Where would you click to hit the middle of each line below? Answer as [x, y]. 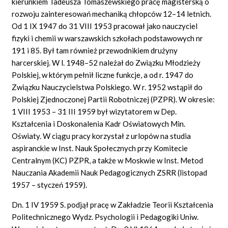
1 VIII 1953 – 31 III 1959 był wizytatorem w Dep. [94, 111]
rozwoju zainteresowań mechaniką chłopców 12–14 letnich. [112, 13]
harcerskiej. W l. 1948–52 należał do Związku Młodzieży [106, 62]
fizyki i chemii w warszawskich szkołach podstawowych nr [108, 38]
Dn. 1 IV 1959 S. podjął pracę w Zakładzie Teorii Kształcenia [113, 204]
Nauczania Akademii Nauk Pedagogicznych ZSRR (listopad [110, 172]
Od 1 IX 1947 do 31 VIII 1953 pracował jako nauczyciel [105, 26]
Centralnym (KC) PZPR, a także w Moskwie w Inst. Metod [108, 160]
